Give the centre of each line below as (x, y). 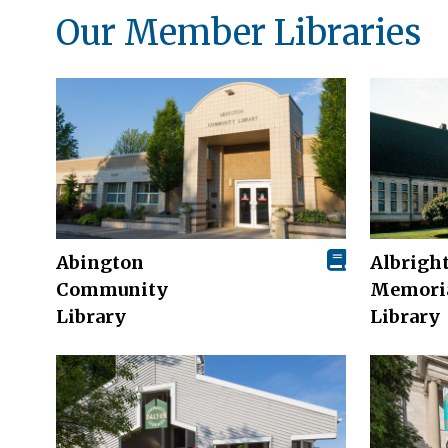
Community (112, 290)
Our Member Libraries (238, 32)
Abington (100, 263)
